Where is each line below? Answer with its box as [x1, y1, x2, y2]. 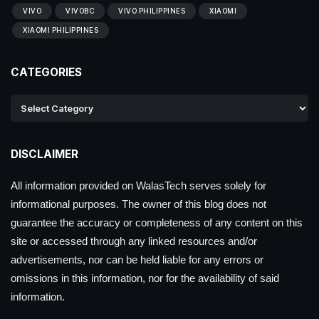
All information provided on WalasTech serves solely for [11, 179, 266, 192]
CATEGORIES [11, 66, 82, 80]
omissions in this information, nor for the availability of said [11, 272, 279, 285]
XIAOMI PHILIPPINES [23, 26, 98, 35]
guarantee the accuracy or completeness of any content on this [11, 216, 303, 229]
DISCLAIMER [11, 147, 78, 162]
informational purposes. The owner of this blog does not [11, 198, 266, 211]
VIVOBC [66, 6, 94, 16]
